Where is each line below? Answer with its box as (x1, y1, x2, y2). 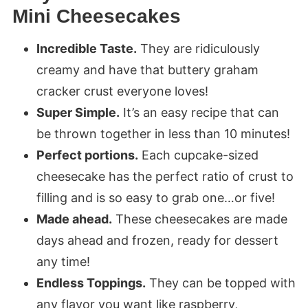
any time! (36, 254, 90, 269)
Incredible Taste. (36, 41, 137, 56)
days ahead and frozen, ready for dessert (36, 233, 278, 248)
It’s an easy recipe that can (119, 105, 279, 120)
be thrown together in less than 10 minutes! (36, 126, 290, 142)
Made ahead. (36, 212, 112, 227)
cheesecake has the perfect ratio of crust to (36, 169, 294, 184)
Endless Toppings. (36, 276, 146, 291)
